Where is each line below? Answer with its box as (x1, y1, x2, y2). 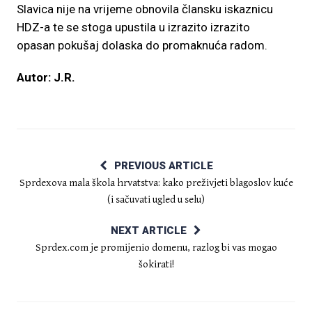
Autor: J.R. (17, 70, 75, 84)
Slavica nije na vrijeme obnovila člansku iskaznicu (17, 2, 273, 16)
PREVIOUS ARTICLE (114, 159, 213, 172)
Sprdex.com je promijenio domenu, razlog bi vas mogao (35, 242, 277, 253)
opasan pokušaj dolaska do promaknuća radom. (17, 38, 267, 52)
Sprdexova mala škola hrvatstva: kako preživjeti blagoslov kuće (19, 177, 293, 189)
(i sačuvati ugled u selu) (107, 194, 205, 205)
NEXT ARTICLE (111, 224, 187, 237)
